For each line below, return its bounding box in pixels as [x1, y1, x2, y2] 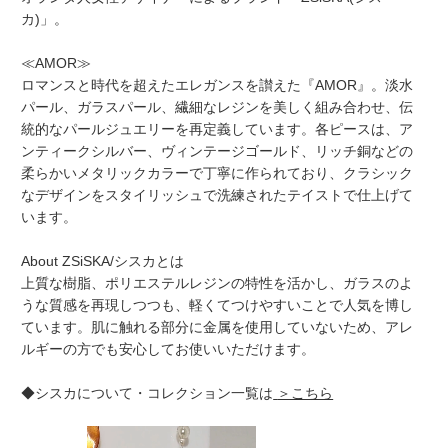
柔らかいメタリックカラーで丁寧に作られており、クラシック [21, 165, 414, 182]
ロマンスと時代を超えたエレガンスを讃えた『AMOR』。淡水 [21, 77, 414, 94]
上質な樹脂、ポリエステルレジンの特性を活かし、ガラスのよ [21, 275, 414, 292]
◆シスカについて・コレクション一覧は [21, 385, 274, 402]
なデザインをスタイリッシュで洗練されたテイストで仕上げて [21, 187, 414, 204]
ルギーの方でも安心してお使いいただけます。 [21, 341, 316, 358]
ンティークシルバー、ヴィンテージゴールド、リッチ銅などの [21, 143, 414, 160]
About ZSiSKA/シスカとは [21, 253, 185, 270]
